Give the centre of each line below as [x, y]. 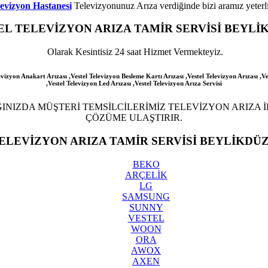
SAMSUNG [146, 196]
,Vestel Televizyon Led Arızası [89, 83]
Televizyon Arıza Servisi [187, 83]
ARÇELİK [146, 175]
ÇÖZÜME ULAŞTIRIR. [134, 118]
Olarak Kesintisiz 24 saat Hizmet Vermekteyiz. [134, 52]
